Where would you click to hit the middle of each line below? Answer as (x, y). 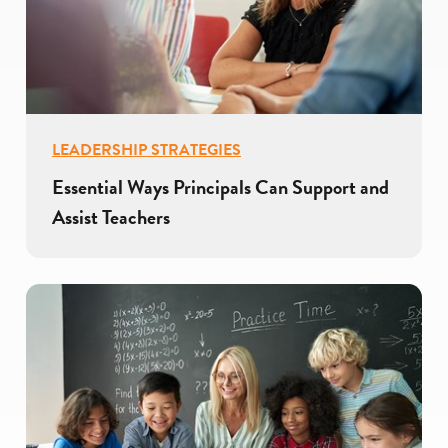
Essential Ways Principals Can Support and (220, 187)
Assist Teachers (111, 217)
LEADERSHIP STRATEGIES (146, 149)
